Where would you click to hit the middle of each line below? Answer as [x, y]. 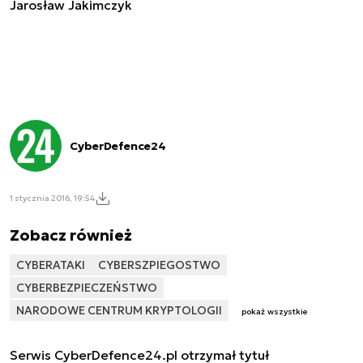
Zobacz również [71, 235]
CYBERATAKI [51, 265]
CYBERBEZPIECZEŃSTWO [87, 288]
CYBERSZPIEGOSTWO [159, 265]
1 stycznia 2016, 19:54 [52, 198]
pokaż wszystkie [275, 312]
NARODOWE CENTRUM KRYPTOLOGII [119, 311]
